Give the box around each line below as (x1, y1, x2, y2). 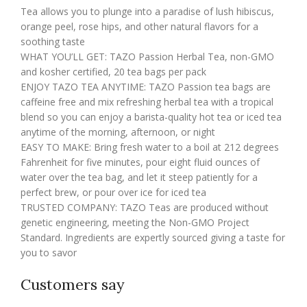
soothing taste (21, 35, 85, 49)
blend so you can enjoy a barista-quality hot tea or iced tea (21, 110, 282, 124)
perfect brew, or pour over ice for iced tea (21, 186, 206, 199)
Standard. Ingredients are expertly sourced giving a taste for (21, 231, 285, 245)
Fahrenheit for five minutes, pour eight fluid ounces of (21, 156, 260, 169)
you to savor (21, 246, 77, 260)
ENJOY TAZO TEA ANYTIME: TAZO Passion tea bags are (21, 80, 271, 94)
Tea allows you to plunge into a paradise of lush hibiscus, (21, 5, 274, 19)
